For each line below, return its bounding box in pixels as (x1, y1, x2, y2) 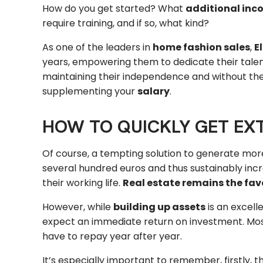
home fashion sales (153, 40, 250, 54)
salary (137, 84, 170, 98)
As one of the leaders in (42, 40, 153, 54)
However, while (42, 200, 113, 214)
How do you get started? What (42, 1, 186, 15)
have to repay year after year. (42, 230, 182, 244)
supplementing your (42, 84, 137, 98)
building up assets (113, 200, 205, 214)
